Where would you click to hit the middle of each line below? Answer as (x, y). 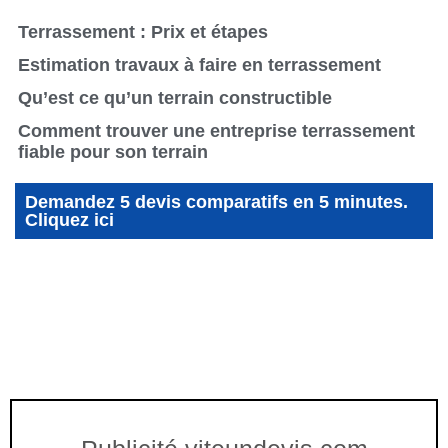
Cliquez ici (69, 219)
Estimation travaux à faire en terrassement (199, 64)
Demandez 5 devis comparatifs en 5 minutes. (216, 201)
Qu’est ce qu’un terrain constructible (175, 97)
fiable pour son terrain (113, 151)
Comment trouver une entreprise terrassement (216, 130)
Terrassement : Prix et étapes (143, 31)
